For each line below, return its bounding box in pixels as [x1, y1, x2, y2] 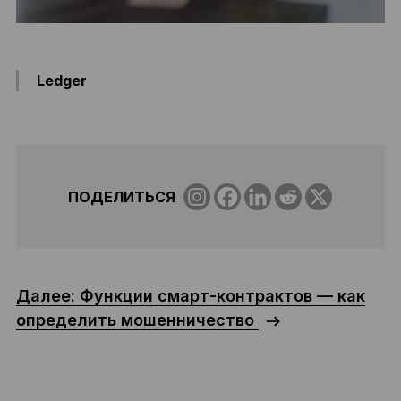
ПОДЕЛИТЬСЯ [67, 187, 175, 206]
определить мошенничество [15, 311, 259, 329]
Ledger [36, 72, 87, 90]
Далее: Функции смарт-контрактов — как [15, 286, 365, 305]
